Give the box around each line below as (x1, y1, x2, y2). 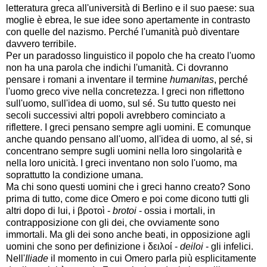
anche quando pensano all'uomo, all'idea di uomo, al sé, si (6, 133, 253, 144)
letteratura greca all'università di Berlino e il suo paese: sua (6, 2, 254, 13)
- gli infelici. (203, 241, 253, 252)
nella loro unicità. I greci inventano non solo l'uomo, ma (6, 157, 237, 168)
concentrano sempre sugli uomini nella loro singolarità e (6, 145, 242, 156)
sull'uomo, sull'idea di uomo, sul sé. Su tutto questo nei (6, 98, 236, 108)
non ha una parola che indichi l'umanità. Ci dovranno (6, 62, 228, 73)
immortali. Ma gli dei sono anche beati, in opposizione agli (6, 229, 250, 240)
